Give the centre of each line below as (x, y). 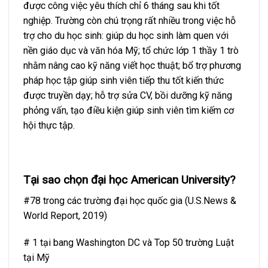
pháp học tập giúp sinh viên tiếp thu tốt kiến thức (124, 81)
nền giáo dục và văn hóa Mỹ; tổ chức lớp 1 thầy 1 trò (131, 51)
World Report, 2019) (65, 215)
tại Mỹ (36, 258)
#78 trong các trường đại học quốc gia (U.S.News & (130, 200)
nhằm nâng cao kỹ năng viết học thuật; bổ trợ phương (132, 66)
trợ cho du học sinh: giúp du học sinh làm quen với (126, 36)
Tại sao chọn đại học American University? (129, 180)
